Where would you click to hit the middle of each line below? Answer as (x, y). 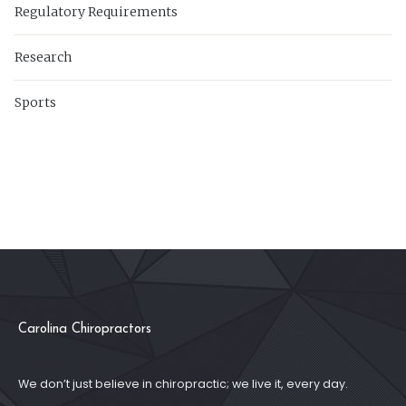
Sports (35, 103)
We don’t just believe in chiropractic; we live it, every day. (183, 384)
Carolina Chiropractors (85, 330)
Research (43, 58)
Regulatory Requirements (96, 12)
